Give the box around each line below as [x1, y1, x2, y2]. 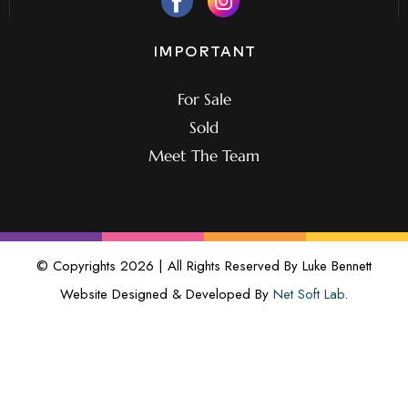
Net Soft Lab [273, 283, 344, 304]
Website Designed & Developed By [60, 283, 273, 304]
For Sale [177, 88, 231, 109]
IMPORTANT [152, 44, 256, 59]
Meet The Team [148, 145, 260, 166]
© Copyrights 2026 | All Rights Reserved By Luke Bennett [36, 255, 372, 276]
